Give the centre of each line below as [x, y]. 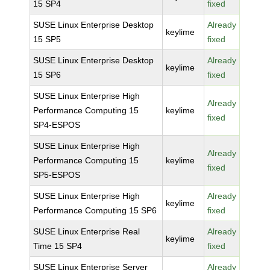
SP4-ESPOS [57, 125]
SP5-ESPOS [57, 175]
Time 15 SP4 [58, 246]
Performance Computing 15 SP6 [95, 210]
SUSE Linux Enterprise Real [87, 231]
